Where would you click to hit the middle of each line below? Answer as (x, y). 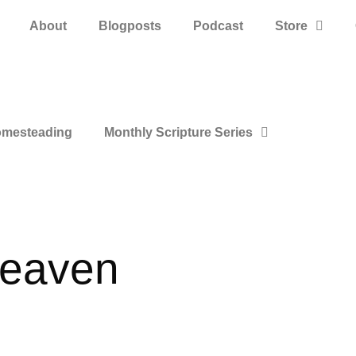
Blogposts (130, 26)
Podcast (218, 26)
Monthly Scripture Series (178, 132)
